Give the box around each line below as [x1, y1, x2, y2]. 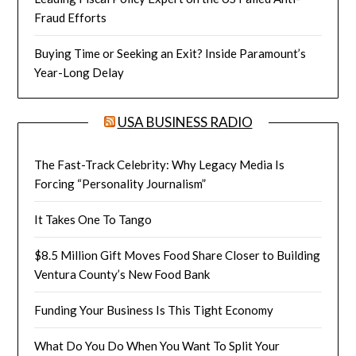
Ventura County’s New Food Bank [34, 267, 211, 282]
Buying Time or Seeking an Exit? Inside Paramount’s [34, 46, 307, 61]
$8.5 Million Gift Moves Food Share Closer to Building [34, 248, 321, 263]
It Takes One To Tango [34, 212, 153, 227]
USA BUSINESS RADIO [117, 114, 253, 131]
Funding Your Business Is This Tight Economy [34, 303, 274, 318]
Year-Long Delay [34, 65, 125, 80]
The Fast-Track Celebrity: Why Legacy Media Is [34, 157, 285, 172]
